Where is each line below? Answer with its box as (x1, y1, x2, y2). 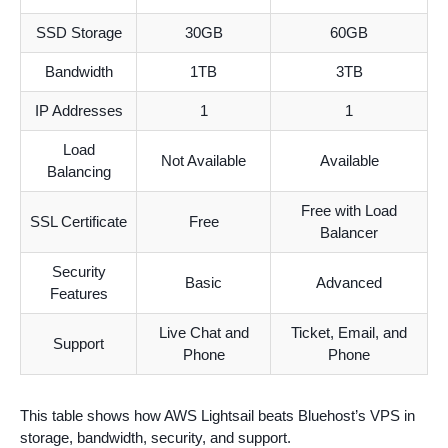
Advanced (316, 273, 382, 291)
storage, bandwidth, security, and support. (20, 428, 291, 446)
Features (49, 284, 108, 302)
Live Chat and (158, 323, 249, 341)
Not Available (161, 151, 246, 169)
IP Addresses (34, 101, 123, 119)
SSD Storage (35, 23, 122, 41)
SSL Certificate (30, 212, 127, 230)
